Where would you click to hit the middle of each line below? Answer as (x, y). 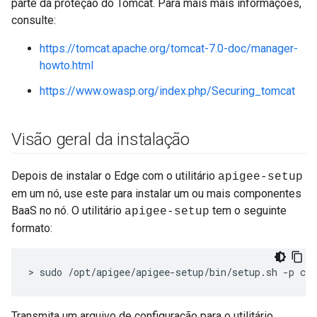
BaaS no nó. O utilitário (68, 211)
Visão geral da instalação (100, 139)
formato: (32, 228)
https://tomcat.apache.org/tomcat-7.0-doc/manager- (169, 48)
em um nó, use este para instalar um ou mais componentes (156, 194)
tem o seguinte (248, 211)
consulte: (34, 20)
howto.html (67, 65)
